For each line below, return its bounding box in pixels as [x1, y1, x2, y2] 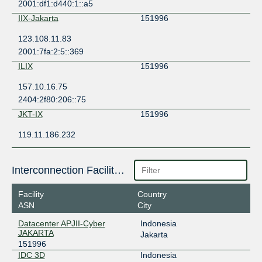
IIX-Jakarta [18, 13, 58, 23]
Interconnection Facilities [113, 164, 125, 177]
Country [137, 189, 167, 199]
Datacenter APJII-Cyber [18, 218, 105, 228]
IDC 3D [18, 250, 45, 260]
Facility [18, 189, 44, 199]
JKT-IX [18, 109, 43, 119]
